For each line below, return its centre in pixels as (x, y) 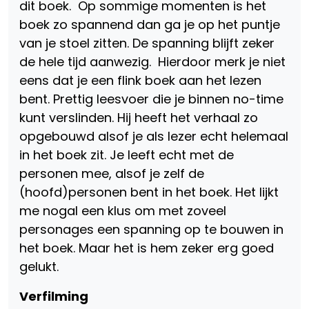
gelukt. (39, 267)
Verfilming (54, 296)
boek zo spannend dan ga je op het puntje (150, 24)
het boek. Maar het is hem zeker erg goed (147, 248)
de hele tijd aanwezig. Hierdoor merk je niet (152, 62)
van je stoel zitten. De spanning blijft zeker (147, 43)
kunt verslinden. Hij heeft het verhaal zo (139, 118)
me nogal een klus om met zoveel (123, 211)
